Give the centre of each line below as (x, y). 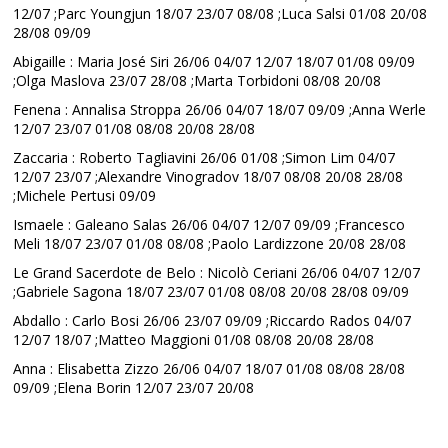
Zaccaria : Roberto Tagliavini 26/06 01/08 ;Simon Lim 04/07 (204, 157)
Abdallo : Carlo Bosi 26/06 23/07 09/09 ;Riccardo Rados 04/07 (212, 320)
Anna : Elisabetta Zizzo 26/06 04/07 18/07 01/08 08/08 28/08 (209, 368)
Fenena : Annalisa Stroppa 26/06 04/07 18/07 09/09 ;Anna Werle (220, 109)
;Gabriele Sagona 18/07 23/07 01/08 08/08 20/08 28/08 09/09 (211, 291)
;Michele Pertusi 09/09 (85, 195)
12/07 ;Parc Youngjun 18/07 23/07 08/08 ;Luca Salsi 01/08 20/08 (220, 13)
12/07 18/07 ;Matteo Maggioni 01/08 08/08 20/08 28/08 (194, 339)
